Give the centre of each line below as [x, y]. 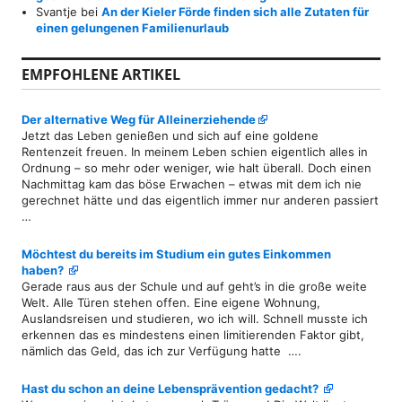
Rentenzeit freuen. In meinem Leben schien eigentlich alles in [195, 152]
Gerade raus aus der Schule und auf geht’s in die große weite [194, 287]
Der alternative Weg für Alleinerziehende [139, 120]
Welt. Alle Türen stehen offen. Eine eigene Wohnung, [171, 303]
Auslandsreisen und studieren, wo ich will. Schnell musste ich [195, 319]
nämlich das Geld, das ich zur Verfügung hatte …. [162, 351]
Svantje [57, 12]
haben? [44, 271]
